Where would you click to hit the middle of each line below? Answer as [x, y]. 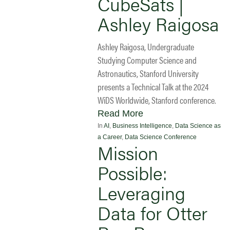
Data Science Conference [161, 137]
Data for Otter [152, 212]
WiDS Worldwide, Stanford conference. [157, 100]
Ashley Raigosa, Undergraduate [146, 46]
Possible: [132, 172]
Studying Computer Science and [147, 60]
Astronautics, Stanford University [148, 73]
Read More [120, 113]
